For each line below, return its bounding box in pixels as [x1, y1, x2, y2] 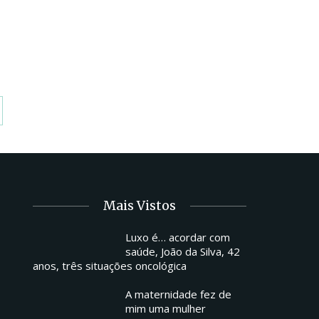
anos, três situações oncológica [33, 258, 187, 273]
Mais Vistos [103, 197, 176, 214]
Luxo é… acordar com [125, 229, 230, 244]
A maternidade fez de [125, 286, 231, 301]
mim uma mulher [125, 300, 206, 315]
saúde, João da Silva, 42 [125, 244, 240, 258]
